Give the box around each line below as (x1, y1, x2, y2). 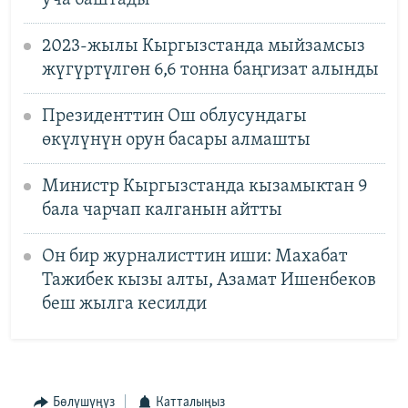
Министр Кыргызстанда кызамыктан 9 (41, 177, 368, 196)
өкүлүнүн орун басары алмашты (41, 130, 311, 149)
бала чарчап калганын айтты (41, 200, 282, 219)
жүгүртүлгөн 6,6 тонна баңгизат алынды (41, 60, 379, 79)
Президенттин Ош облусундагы (41, 107, 307, 126)
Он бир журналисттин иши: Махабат (41, 247, 348, 266)
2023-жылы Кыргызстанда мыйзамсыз (41, 36, 365, 56)
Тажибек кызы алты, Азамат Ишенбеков (41, 270, 376, 290)
